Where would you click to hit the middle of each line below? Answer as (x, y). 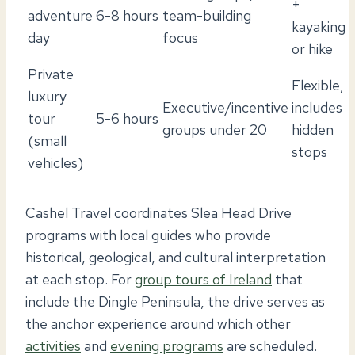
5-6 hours (127, 118)
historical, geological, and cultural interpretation (176, 257)
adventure (60, 15)
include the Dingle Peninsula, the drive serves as (175, 301)
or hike (312, 48)
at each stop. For (80, 279)
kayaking (319, 26)
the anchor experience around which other (158, 323)
